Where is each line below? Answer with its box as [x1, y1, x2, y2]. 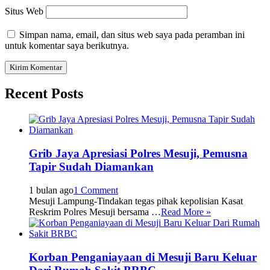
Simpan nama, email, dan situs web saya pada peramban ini [19, 29, 245, 40]
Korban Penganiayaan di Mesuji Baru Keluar [29, 250, 257, 263]
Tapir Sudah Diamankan [29, 160, 154, 174]
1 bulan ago [29, 184, 74, 195]
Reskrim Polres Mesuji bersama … [29, 206, 161, 217]
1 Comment [74, 184, 118, 195]
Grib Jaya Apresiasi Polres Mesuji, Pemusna [29, 147, 248, 160]
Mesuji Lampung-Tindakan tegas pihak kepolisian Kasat [29, 195, 243, 206]
